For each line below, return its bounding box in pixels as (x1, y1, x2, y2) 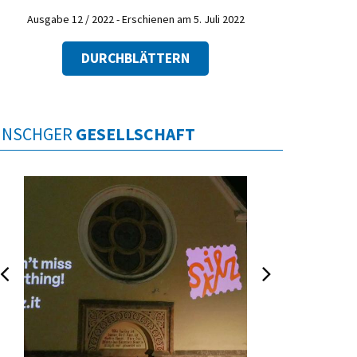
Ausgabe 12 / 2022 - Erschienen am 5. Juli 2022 (26, 12, 245, 27)
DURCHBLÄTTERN (81, 49, 190, 67)
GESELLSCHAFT (76, 123, 195, 145)
